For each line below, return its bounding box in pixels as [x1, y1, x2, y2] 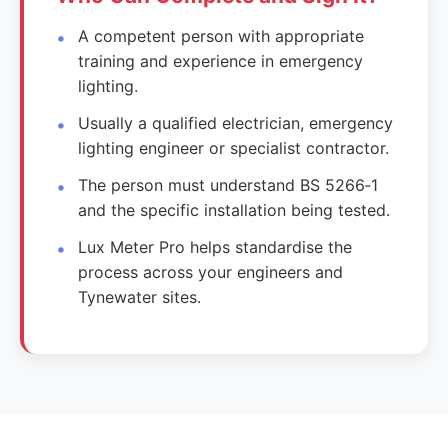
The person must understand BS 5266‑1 [78, 174, 379, 195]
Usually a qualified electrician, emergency [78, 112, 394, 133]
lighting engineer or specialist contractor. [78, 137, 390, 158]
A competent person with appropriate [78, 25, 365, 46]
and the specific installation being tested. [78, 199, 391, 220]
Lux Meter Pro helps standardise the [78, 236, 353, 257]
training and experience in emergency [78, 50, 364, 71]
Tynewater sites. [78, 286, 202, 307]
